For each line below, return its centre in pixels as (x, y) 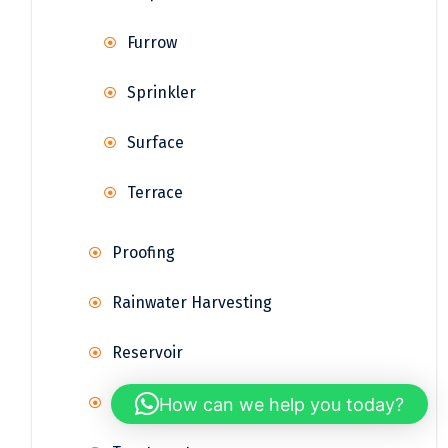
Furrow (152, 42)
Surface (155, 142)
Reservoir (147, 352)
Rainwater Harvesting (192, 302)
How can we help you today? (281, 404)
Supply (137, 402)
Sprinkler (161, 92)
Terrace (155, 192)
